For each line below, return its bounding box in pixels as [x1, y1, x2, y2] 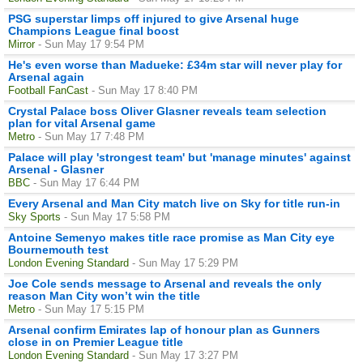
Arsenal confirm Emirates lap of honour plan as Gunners [8, 322, 320, 336]
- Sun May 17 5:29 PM [132, 256, 238, 269]
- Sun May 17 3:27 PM [132, 348, 238, 361]
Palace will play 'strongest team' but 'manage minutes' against [8, 150, 351, 164]
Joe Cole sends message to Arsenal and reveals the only [8, 276, 322, 290]
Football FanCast [8, 83, 88, 96]
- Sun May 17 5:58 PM [64, 210, 170, 223]
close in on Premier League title [8, 335, 183, 348]
